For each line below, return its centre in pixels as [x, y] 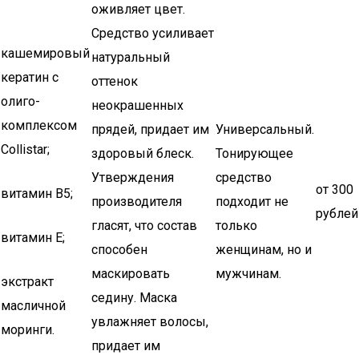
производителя [137, 202]
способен [119, 250]
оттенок [115, 81]
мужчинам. [248, 274]
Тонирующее [254, 153]
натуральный [131, 57]
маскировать [131, 274]
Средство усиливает [153, 33]
